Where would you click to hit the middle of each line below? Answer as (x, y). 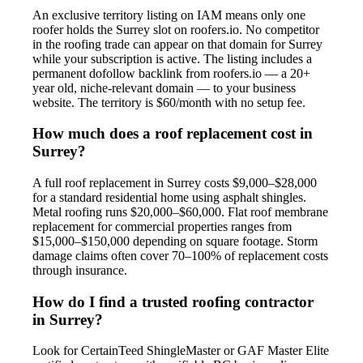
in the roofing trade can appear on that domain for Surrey (177, 44)
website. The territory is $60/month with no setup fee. (169, 102)
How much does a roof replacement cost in (173, 134)
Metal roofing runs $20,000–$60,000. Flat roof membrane (180, 212)
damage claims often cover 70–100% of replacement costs (180, 256)
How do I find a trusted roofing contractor (173, 301)
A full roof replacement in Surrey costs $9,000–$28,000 (175, 183)
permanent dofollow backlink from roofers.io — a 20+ (171, 73)
